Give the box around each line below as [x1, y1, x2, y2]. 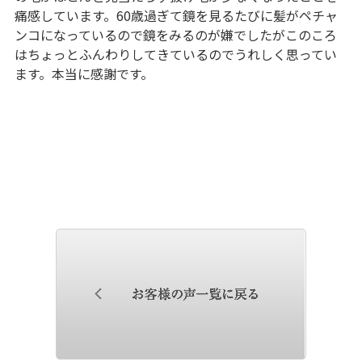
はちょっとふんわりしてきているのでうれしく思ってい [14, 44, 337, 64]
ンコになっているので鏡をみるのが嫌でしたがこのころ [14, 24, 337, 44]
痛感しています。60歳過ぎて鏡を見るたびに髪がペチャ [14, 5, 338, 25]
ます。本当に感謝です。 [14, 63, 154, 83]
